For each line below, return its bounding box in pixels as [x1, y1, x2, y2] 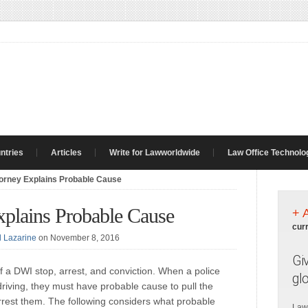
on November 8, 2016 [38, 233, 120, 243]
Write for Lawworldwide [109, 148, 200, 157]
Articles [51, 148, 82, 157]
